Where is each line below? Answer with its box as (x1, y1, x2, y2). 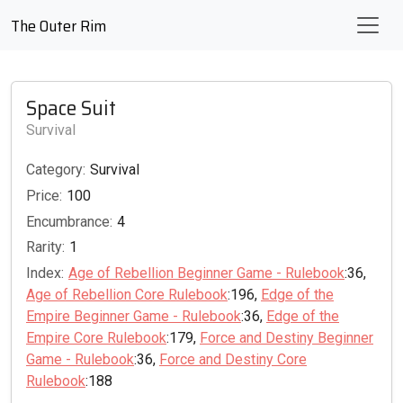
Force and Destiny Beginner (200, 329, 373, 347)
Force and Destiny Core (159, 351, 307, 369)
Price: (26, 186, 62, 204)
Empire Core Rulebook (26, 329, 166, 347)
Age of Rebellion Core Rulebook (26, 286, 228, 304)
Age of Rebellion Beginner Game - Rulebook (68, 264, 345, 282)
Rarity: (26, 238, 65, 256)
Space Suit (26, 91, 116, 124)
